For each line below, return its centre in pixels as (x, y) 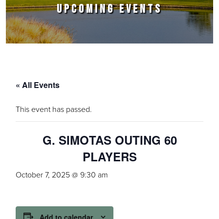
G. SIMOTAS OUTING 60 (109, 140)
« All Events (38, 85)
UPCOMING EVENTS (109, 9)
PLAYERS (109, 156)
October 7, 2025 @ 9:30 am (62, 175)
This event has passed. (54, 109)
